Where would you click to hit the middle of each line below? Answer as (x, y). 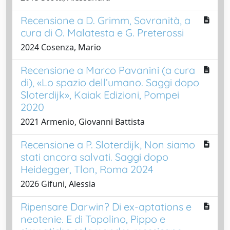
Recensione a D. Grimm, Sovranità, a (106, 20)
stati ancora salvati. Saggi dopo (94, 157)
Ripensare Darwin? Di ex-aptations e (106, 206)
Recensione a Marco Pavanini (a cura (108, 70)
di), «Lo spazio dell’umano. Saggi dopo (110, 82)
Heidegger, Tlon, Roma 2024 (87, 169)
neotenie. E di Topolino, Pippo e (93, 219)
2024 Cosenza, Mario (61, 47)
